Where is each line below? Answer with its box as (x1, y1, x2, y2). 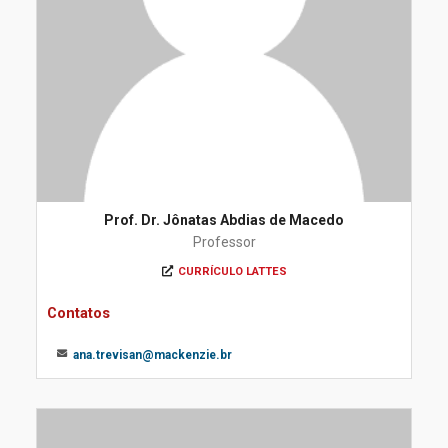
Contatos (47, 304, 110, 322)
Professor (192, 234, 256, 250)
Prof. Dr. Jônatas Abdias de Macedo (104, 212, 344, 228)
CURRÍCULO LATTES (177, 265, 287, 278)
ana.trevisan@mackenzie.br (73, 348, 232, 362)
